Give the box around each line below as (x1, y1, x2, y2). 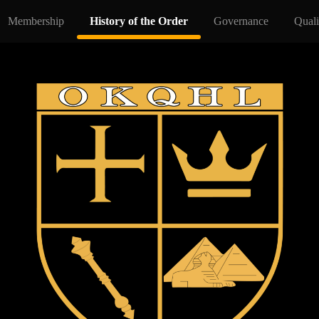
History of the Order (90, 15, 188, 27)
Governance (214, 15, 268, 27)
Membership (8, 15, 64, 27)
